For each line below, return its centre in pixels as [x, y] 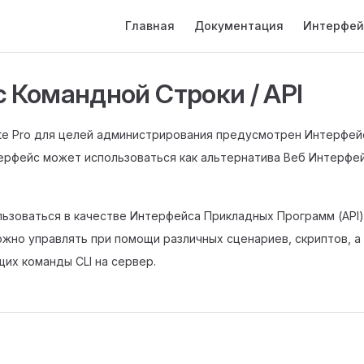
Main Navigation [158, 9]
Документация [239, 26]
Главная [150, 26]
